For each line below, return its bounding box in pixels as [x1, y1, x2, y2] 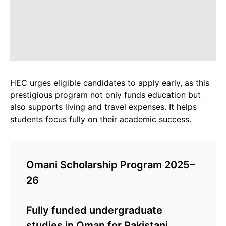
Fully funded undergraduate [26, 204, 162, 216]
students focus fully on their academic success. [10, 114, 191, 124]
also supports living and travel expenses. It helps [10, 102, 197, 112]
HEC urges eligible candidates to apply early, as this [10, 78, 209, 88]
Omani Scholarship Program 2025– [26, 159, 195, 171]
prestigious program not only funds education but [10, 90, 201, 100]
